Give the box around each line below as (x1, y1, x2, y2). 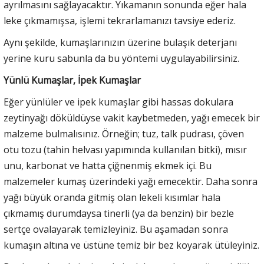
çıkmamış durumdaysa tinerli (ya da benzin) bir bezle (4, 206, 234, 220)
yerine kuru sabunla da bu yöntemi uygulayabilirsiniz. (4, 51, 239, 65)
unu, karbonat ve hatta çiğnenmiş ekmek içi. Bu (4, 159, 212, 172)
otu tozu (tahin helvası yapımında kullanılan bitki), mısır (4, 143, 247, 156)
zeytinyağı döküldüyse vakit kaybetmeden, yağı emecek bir (4, 111, 260, 124)
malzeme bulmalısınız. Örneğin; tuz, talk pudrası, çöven (4, 127, 244, 140)
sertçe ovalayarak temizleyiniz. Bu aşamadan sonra (4, 222, 228, 236)
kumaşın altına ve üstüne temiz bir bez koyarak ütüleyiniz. (4, 238, 259, 252)
